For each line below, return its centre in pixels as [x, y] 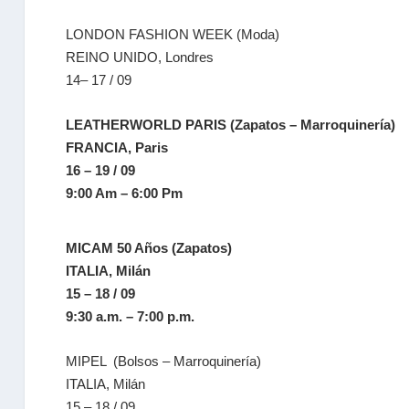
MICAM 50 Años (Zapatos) [149, 248]
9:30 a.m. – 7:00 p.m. [131, 316]
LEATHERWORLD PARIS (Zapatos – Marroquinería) [231, 125]
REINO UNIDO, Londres [140, 57]
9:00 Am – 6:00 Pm [125, 193]
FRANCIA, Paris [117, 147]
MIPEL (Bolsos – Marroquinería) [164, 361]
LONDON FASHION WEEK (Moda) [173, 34]
